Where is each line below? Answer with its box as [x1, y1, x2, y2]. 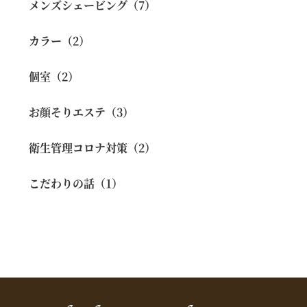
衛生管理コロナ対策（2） [29, 140, 156, 156]
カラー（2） [29, 33, 90, 49]
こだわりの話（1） [29, 175, 123, 191]
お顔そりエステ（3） [29, 104, 134, 120]
